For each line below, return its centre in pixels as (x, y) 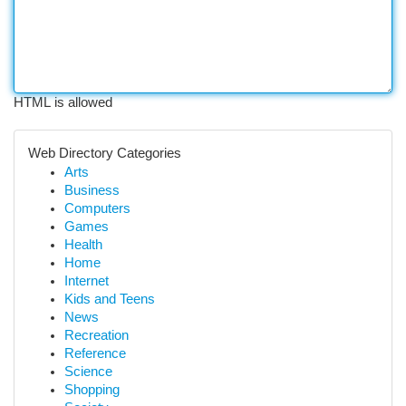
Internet (87, 281)
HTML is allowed (63, 102)
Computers (97, 208)
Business (92, 190)
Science (88, 372)
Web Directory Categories (105, 153)
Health (83, 245)
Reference (95, 353)
